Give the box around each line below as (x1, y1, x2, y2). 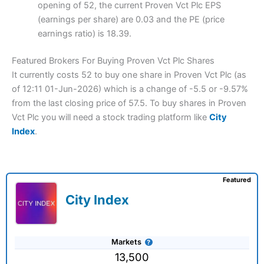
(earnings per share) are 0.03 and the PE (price (37, 14, 225, 25)
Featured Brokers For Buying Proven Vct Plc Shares (12, 55, 214, 67)
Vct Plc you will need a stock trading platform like (12, 112, 209, 123)
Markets (111, 237, 142, 247)
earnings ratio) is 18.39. (37, 28, 131, 39)
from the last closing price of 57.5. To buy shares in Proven (12, 98, 246, 109)
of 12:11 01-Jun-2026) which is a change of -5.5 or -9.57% (12, 84, 248, 95)
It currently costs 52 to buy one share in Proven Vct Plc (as (12, 70, 246, 81)
